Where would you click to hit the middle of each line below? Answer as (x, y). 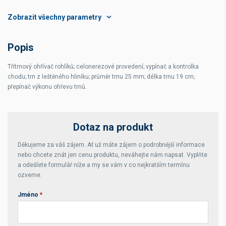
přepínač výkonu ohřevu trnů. (47, 87)
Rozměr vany (39, 54)
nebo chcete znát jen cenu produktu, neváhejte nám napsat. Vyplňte (112, 155)
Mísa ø (28, 12)
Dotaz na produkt (113, 127)
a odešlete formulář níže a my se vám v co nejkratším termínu (104, 165)
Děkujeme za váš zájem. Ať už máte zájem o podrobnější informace (111, 145)
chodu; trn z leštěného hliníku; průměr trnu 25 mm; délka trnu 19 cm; (101, 77)
